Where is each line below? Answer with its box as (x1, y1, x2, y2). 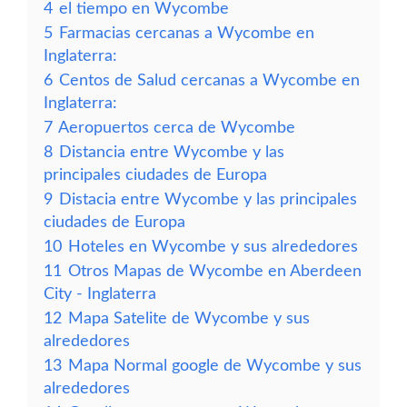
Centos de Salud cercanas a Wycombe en (59, 73, 360, 88)
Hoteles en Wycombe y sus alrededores (68, 239, 358, 254)
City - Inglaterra (44, 286, 156, 302)
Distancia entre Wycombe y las (59, 144, 284, 160)
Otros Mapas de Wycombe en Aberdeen (68, 263, 362, 279)
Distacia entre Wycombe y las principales (59, 192, 357, 207)
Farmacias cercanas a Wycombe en (59, 25, 314, 41)
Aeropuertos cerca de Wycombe (58, 120, 295, 135)
